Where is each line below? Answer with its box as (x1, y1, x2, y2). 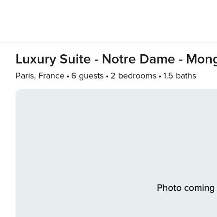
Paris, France (15, 70, 64, 81)
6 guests (71, 70, 104, 81)
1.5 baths (163, 70, 196, 81)
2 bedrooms (110, 70, 156, 81)
